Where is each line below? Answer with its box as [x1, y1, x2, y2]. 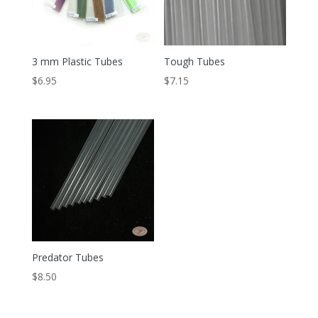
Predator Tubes [31, 251, 104, 265]
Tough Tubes [164, 55, 226, 69]
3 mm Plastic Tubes [31, 55, 123, 69]
